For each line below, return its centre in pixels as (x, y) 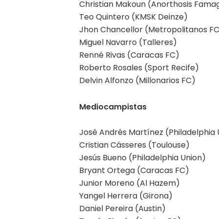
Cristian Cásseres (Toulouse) (134, 145)
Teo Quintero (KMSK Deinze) (133, 17)
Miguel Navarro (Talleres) (128, 42)
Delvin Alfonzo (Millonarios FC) (137, 80)
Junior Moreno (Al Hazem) (130, 183)
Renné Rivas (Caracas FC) (129, 55)
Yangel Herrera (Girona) (126, 196)
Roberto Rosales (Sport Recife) (139, 67)
